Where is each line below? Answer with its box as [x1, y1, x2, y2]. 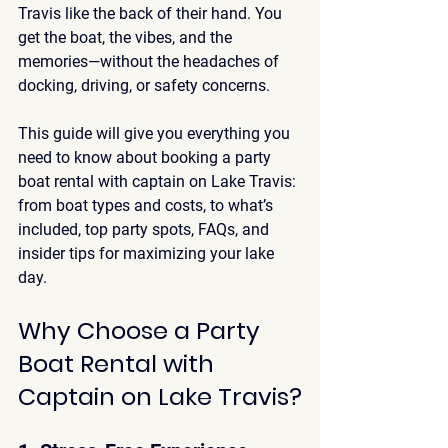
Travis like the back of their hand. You [18, 3, 286, 23]
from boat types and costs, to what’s [18, 195, 277, 215]
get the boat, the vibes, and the [18, 27, 236, 47]
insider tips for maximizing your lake [18, 243, 278, 263]
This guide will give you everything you [18, 123, 294, 143]
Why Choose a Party [18, 313, 266, 347]
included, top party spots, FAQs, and [18, 219, 273, 239]
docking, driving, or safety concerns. [18, 75, 270, 95]
